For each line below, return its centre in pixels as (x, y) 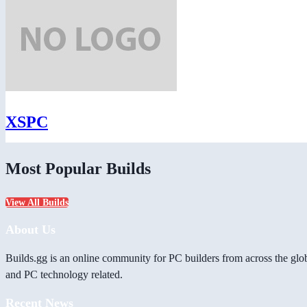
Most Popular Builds (78, 168)
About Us (30, 230)
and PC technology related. (64, 275)
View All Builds (37, 203)
